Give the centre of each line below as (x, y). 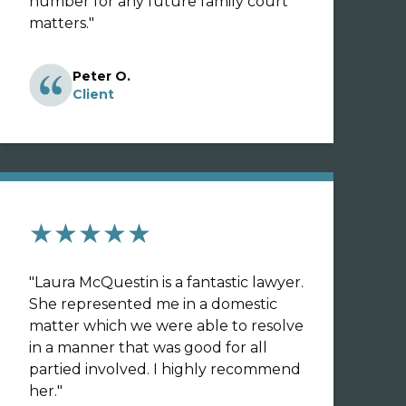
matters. (59, 23)
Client (93, 94)
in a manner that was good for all (148, 348)
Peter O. (101, 76)
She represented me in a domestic (153, 304)
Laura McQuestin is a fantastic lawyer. (169, 282)
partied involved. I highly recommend (165, 369)
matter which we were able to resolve (166, 326)
